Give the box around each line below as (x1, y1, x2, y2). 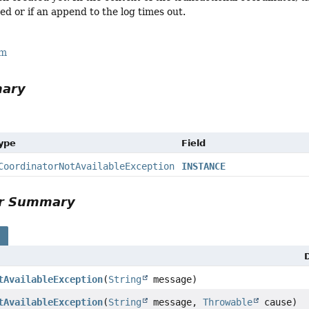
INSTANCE (181, 160, 226, 172)
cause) (259, 296, 298, 308)
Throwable (203, 296, 253, 308)
